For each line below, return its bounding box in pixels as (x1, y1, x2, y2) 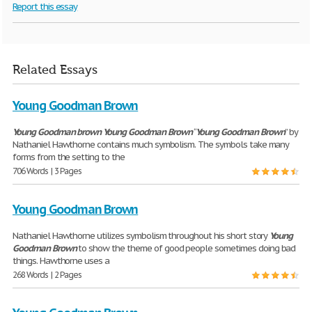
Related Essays (13, 63, 97, 78)
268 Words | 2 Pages (13, 270, 82, 281)
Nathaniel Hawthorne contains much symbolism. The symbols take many (13, 139, 290, 151)
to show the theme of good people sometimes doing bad (76, 242, 296, 255)
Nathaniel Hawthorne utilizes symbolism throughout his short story (13, 230, 270, 242)
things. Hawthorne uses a (13, 255, 110, 267)
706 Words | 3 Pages (13, 166, 82, 177)
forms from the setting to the (13, 151, 125, 164)
